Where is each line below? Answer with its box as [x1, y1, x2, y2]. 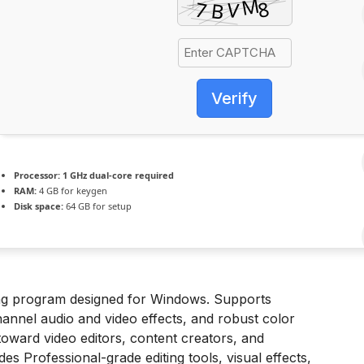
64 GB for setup [63, 200, 132, 212]
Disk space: [14, 200, 63, 212]
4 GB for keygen [37, 184, 107, 197]
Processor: [14, 169, 60, 181]
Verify [211, 88, 258, 108]
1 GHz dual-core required [60, 169, 174, 181]
